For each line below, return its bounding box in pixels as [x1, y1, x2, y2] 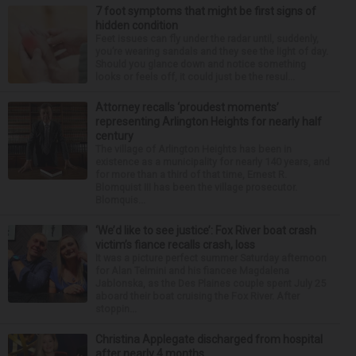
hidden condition [95, 19, 178, 32]
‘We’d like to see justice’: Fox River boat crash [95, 224, 316, 237]
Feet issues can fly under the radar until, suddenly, [95, 33, 319, 44]
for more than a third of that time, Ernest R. [95, 168, 287, 180]
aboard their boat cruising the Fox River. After [95, 290, 300, 302]
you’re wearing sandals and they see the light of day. [95, 45, 328, 57]
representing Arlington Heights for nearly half [95, 115, 322, 128]
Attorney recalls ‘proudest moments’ [95, 101, 279, 114]
